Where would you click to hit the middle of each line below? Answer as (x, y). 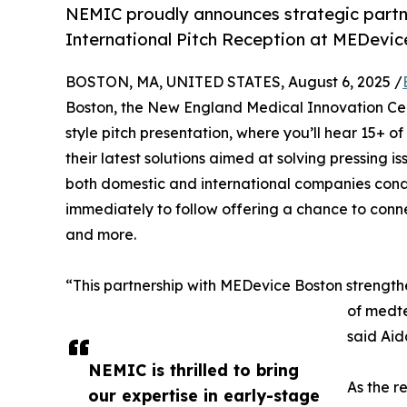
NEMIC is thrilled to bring (194, 370)
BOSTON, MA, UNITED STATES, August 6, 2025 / (234, 82)
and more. (101, 235)
